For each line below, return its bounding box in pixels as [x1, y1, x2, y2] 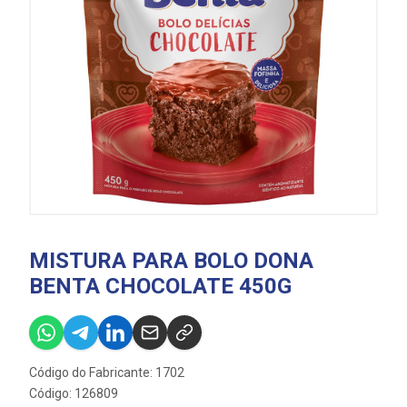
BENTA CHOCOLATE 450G [29, 273, 292, 299]
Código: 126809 [29, 386, 118, 401]
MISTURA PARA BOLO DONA [29, 248, 313, 273]
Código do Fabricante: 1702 [29, 365, 184, 380]
